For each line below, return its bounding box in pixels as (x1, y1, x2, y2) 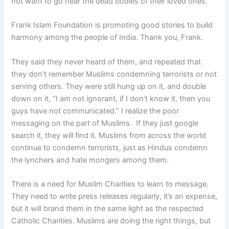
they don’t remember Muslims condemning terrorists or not (11, 69, 217, 79)
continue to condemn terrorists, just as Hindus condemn (11, 143, 208, 152)
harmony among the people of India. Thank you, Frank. (11, 33, 203, 42)
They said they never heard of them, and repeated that (11, 57, 201, 66)
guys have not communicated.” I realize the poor (11, 106, 179, 116)
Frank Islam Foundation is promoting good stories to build (11, 20, 213, 30)
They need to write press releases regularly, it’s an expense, (11, 191, 218, 201)
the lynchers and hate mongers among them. (11, 155, 169, 165)
